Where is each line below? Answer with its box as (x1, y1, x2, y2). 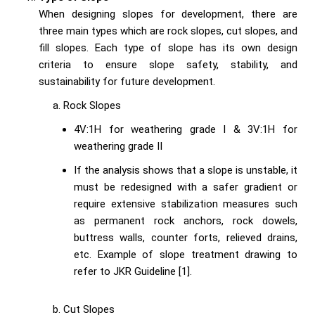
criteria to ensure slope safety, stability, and (39, 58, 297, 72)
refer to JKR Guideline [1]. (74, 265, 192, 278)
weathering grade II (74, 140, 162, 153)
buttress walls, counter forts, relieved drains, (74, 231, 297, 245)
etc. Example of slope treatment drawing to (74, 248, 297, 262)
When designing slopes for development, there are (39, 8, 297, 21)
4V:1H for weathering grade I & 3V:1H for (74, 123, 297, 136)
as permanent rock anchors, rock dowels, (74, 214, 297, 228)
